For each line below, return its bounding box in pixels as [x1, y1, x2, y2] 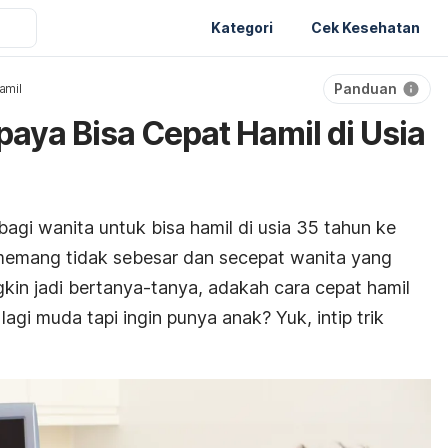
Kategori [211, 18, 273, 36]
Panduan [334, 80, 397, 97]
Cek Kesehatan [311, 18, 420, 36]
